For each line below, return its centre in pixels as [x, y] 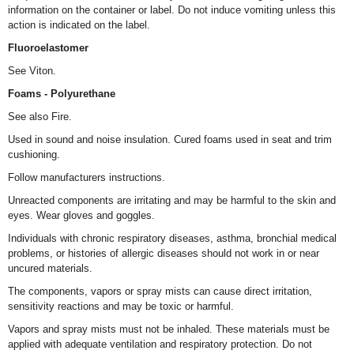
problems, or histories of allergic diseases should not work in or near [164, 253]
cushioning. [34, 154]
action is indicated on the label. [79, 25]
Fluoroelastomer [48, 48]
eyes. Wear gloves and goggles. [81, 215]
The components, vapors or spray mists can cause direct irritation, [160, 291]
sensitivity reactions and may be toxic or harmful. [121, 306]
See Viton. [32, 71]
